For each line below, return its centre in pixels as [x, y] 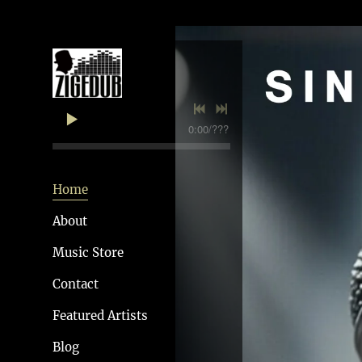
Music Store [88, 253]
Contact [76, 284]
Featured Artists [100, 316]
